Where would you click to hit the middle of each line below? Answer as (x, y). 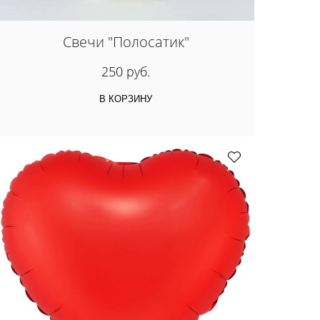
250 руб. (126, 72)
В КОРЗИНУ (126, 99)
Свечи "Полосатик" (126, 41)
